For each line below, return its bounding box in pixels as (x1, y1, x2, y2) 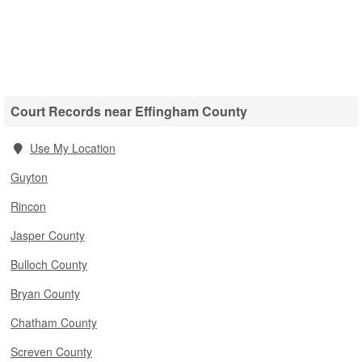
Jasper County (11, 227, 85, 243)
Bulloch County (11, 256, 87, 272)
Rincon (11, 198, 46, 214)
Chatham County (11, 314, 97, 330)
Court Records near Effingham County (11, 102, 247, 120)
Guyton (11, 169, 48, 185)
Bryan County (11, 285, 80, 301)
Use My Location (30, 140, 116, 156)
